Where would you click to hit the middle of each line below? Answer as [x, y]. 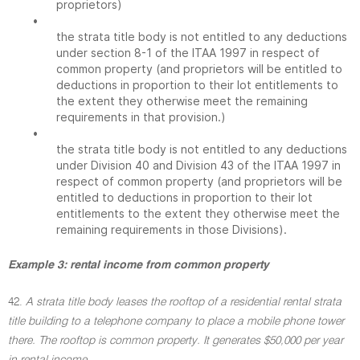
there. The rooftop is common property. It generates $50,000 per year [176, 341]
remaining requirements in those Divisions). [172, 229]
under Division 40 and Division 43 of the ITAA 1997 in [198, 165]
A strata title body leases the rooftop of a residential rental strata [184, 302]
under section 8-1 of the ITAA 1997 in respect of [188, 53]
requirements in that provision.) [141, 117]
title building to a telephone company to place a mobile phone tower [176, 321]
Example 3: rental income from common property [139, 265]
